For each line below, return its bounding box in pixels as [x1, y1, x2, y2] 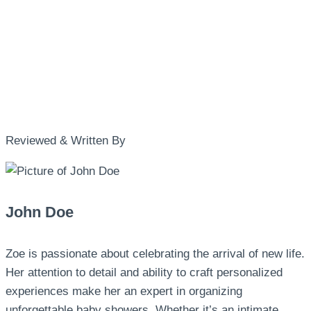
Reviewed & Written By [6, 134, 126, 148]
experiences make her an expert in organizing [6, 284, 242, 298]
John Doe [6, 203, 74, 221]
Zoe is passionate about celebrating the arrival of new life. [6, 246, 305, 260]
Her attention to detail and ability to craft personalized [6, 265, 283, 279]
